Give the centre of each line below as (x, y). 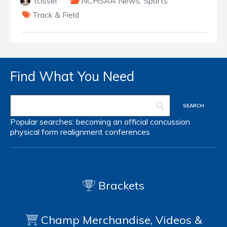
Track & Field (56, 14)
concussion (170, 122)
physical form (34, 132)
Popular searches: (43, 122)
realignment (82, 132)
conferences (127, 132)
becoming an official (112, 122)
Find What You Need (72, 77)
